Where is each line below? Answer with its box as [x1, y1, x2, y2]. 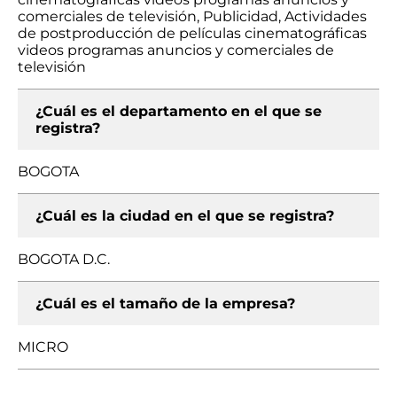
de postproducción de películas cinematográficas [18, 25, 367, 42]
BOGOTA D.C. [18, 251, 110, 268]
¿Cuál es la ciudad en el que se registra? [35, 207, 334, 224]
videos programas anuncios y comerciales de [18, 42, 334, 58]
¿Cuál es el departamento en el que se [35, 103, 322, 120]
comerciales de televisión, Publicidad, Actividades [18, 8, 367, 25]
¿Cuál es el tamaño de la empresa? [35, 295, 295, 312]
